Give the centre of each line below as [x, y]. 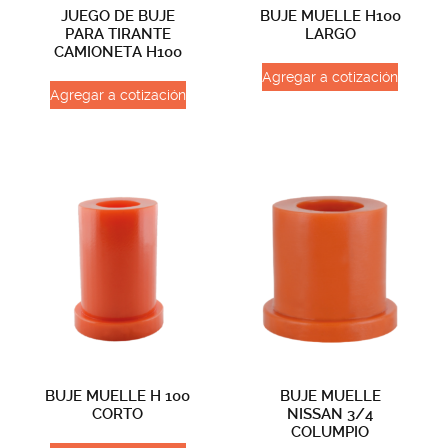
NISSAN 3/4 [330, 413]
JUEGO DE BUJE [117, 16]
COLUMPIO [330, 431]
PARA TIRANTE [117, 34]
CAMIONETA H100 [117, 52]
